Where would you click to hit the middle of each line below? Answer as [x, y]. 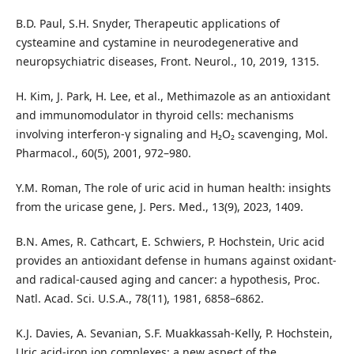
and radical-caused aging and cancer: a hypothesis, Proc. [168, 280]
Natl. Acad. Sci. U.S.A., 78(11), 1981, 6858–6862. [139, 299]
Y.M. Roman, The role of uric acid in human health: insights [173, 188]
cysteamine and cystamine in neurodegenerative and [157, 43]
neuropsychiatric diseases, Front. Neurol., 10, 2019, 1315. [167, 62]
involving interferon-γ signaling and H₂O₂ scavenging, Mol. [171, 134]
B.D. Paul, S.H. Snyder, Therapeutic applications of [147, 24]
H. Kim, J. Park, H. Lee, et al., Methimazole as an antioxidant [173, 96]
